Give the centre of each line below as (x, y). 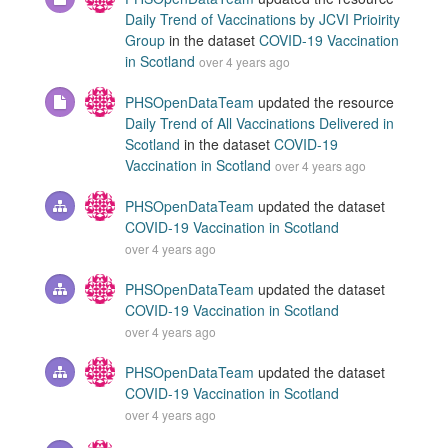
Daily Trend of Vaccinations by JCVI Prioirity (262, 19)
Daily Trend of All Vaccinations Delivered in (259, 123)
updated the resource (324, 102)
